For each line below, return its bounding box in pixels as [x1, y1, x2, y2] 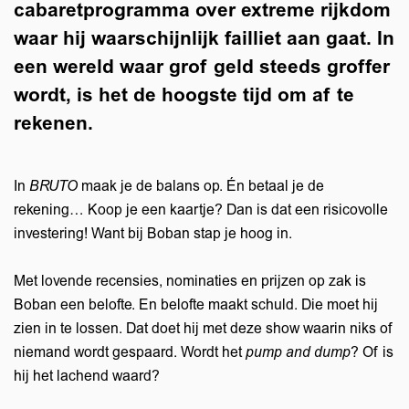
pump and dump [246, 343, 351, 362]
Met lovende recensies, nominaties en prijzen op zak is [14, 272, 366, 291]
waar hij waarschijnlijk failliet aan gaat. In [14, 26, 394, 50]
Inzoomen [270, 151, 329, 167]
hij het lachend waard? [14, 367, 163, 386]
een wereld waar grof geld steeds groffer [14, 55, 390, 79]
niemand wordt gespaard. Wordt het [14, 343, 246, 362]
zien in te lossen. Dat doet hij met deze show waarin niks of [14, 320, 393, 339]
